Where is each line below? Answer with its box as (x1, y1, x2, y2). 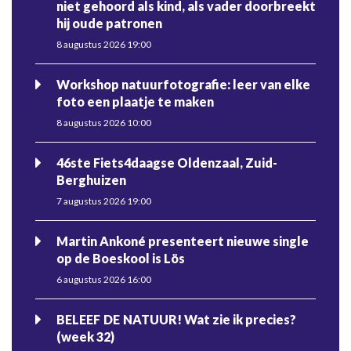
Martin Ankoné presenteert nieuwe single (56, 233, 309, 248)
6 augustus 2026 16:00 (56, 273, 151, 286)
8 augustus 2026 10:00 (56, 116, 151, 128)
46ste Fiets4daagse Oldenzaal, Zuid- (56, 154, 277, 170)
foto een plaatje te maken (56, 93, 214, 109)
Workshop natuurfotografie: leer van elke (56, 76, 310, 92)
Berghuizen (56, 172, 126, 187)
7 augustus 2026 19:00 (56, 194, 151, 207)
